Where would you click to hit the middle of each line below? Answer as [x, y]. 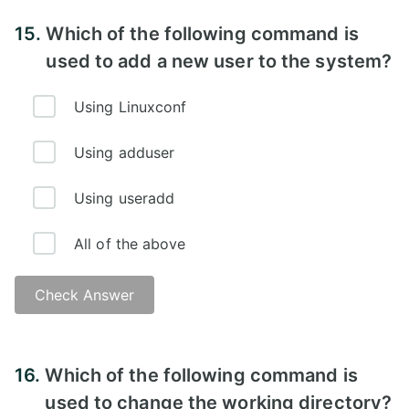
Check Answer [84, 294]
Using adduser [125, 152]
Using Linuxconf [131, 106]
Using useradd [125, 198]
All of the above [130, 243]
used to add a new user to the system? [219, 61]
